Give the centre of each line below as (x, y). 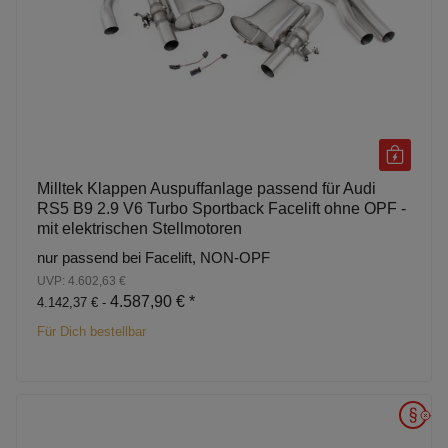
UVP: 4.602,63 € (81, 280)
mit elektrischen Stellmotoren (139, 228)
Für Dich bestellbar (91, 331)
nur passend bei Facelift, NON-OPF (153, 257)
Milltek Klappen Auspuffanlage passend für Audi (206, 188)
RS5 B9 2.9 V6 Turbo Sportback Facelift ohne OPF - (221, 208)
